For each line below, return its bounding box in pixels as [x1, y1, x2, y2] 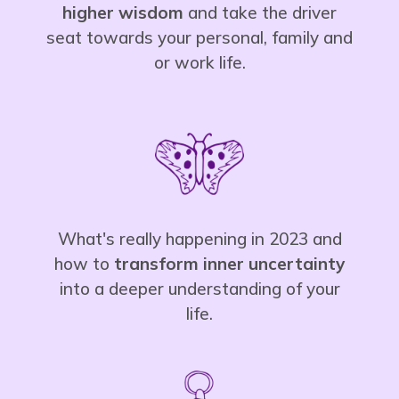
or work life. [153, 51, 246, 73]
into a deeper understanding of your [59, 277, 340, 299]
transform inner [114, 252, 248, 274]
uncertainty [248, 252, 345, 274]
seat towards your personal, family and [46, 26, 353, 48]
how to [54, 252, 114, 274]
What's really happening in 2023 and [57, 227, 342, 249]
